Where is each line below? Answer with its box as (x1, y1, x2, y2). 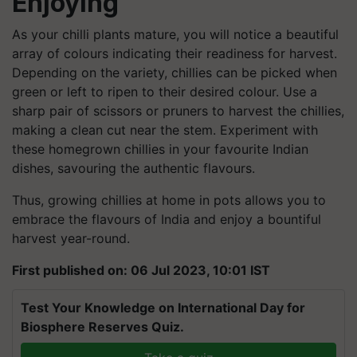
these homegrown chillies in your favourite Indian (12, 141, 308, 157)
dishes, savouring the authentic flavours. (12, 160, 255, 176)
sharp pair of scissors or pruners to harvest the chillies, (12, 103, 344, 119)
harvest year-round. (12, 230, 130, 246)
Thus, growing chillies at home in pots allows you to (12, 192, 326, 208)
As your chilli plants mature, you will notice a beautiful (12, 26, 339, 42)
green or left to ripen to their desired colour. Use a (12, 84, 317, 100)
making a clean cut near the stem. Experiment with (12, 122, 318, 138)
